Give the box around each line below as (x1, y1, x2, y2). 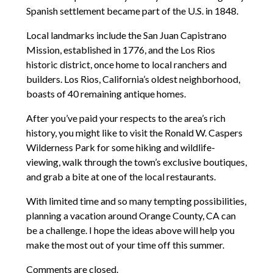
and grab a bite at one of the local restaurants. (26, 170, 216, 182)
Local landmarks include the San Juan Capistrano (26, 29, 227, 41)
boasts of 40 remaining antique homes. (26, 87, 186, 99)
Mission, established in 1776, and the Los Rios (26, 43, 215, 55)
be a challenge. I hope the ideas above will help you (26, 224, 235, 236)
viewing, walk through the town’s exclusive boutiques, (26, 155, 247, 168)
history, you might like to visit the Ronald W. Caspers (26, 126, 243, 138)
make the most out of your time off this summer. (26, 238, 224, 250)
